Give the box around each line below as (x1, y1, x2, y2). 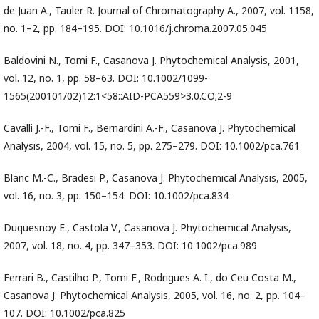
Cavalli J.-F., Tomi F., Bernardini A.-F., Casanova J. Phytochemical (4, 121, 296, 135)
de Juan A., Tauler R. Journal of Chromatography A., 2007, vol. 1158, (4, 4, 314, 18)
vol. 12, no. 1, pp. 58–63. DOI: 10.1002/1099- (4, 71, 208, 85)
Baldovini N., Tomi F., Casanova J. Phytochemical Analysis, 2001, (4, 53, 299, 68)
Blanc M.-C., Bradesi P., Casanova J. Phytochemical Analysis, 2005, (4, 171, 308, 185)
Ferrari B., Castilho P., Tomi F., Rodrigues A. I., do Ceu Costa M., (4, 271, 296, 285)
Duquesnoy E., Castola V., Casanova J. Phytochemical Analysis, (4, 221, 291, 235)
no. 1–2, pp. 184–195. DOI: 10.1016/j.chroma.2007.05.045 (4, 21, 267, 36)
